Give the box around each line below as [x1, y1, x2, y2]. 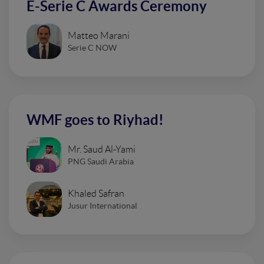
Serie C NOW [68, 42, 117, 52]
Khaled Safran [68, 188, 124, 199]
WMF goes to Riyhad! [27, 112, 164, 128]
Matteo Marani [68, 30, 130, 41]
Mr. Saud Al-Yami [68, 144, 136, 154]
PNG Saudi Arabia [68, 156, 134, 166]
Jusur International [68, 200, 137, 210]
